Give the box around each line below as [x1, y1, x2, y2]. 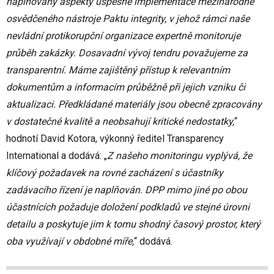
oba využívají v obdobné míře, [6, 235, 134, 248]
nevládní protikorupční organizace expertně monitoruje [6, 30, 240, 42]
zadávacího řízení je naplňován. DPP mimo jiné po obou [6, 184, 247, 196]
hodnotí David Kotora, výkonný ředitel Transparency [6, 133, 224, 145]
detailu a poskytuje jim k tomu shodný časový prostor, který [6, 218, 261, 231]
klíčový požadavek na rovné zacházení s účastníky [6, 167, 223, 179]
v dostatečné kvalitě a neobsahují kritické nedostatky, [6, 116, 234, 128]
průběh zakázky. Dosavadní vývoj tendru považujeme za [6, 47, 248, 59]
